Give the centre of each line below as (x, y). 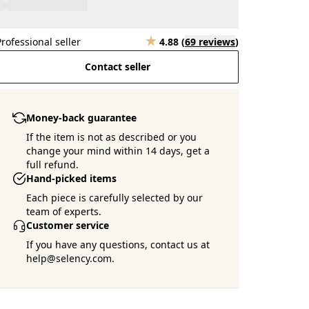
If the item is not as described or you (112, 137)
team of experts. (64, 211)
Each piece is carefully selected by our (115, 198)
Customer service (68, 225)
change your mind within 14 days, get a (118, 151)
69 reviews (210, 42)
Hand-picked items (72, 178)
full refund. (53, 165)
